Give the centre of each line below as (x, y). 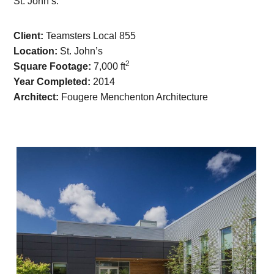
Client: (29, 36)
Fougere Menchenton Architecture (135, 97)
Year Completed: (52, 82)
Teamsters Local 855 (90, 36)
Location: (36, 51)
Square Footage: (53, 66)
